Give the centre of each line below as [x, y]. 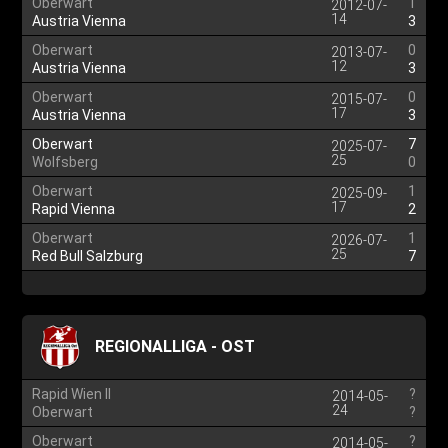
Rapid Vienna [74, 209]
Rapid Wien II [72, 394]
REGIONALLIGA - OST [175, 346]
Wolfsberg [65, 162]
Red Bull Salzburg [88, 256]
